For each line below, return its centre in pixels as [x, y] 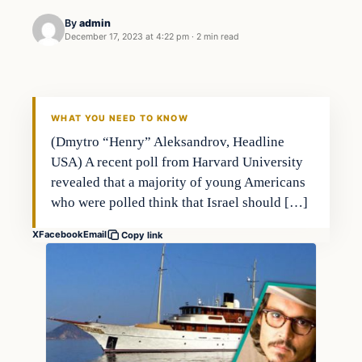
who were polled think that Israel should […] [180, 202]
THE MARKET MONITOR [93, 101]
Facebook [61, 235]
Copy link [142, 235]
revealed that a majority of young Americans [179, 182]
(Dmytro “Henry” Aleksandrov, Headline [168, 141]
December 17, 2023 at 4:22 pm [127, 37]
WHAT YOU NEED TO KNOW [120, 118]
